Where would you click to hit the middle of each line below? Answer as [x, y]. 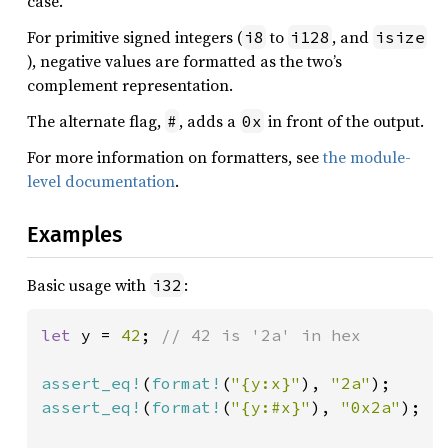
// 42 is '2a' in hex [261, 335]
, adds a [209, 121]
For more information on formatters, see [175, 157]
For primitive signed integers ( [134, 37]
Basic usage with [88, 285]
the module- [367, 157]
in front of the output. [344, 121]
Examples [74, 234]
